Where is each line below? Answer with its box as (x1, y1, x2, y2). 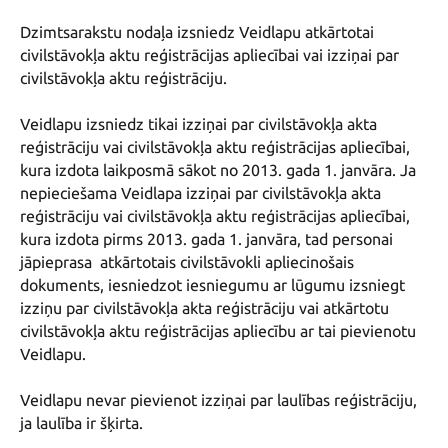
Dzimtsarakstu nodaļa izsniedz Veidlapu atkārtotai (20, 23, 374, 42)
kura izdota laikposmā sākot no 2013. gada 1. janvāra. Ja (20, 161, 416, 180)
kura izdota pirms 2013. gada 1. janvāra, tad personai (20, 230, 393, 249)
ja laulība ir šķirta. (20, 414, 143, 433)
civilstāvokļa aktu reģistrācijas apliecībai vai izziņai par (20, 46, 399, 65)
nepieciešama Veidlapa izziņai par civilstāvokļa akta (20, 184, 381, 203)
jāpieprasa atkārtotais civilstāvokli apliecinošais (20, 253, 354, 272)
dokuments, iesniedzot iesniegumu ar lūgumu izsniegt (20, 276, 405, 295)
